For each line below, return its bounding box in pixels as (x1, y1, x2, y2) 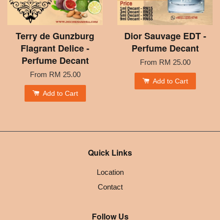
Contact (97, 182, 123, 191)
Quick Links (88, 146, 132, 158)
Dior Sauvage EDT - (124, 29, 206, 42)
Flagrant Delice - (21, 41, 89, 55)
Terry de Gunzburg (16, 29, 94, 42)
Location (96, 167, 124, 176)
